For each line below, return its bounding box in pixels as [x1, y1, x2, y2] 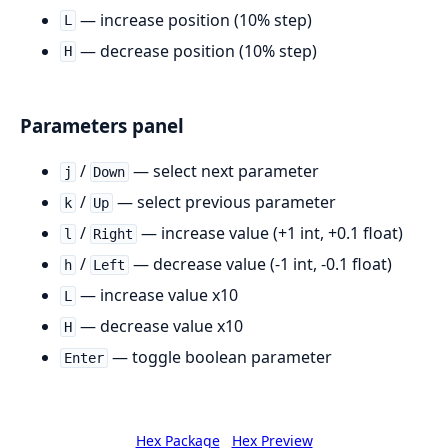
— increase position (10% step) [75, 8, 312, 31]
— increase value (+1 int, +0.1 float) [137, 222, 404, 245]
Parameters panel [20, 113, 184, 139]
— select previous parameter [113, 191, 337, 214]
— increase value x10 [75, 284, 238, 307]
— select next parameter [129, 160, 320, 183]
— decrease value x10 [75, 315, 243, 338]
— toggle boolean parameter [107, 346, 332, 369]
